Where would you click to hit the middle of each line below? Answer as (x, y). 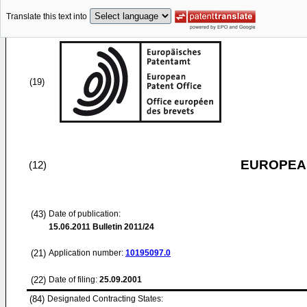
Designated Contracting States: (105, 299)
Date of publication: (85, 214)
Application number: (87, 253)
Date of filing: (73, 280)
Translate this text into (47, 17)
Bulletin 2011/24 (122, 227)
